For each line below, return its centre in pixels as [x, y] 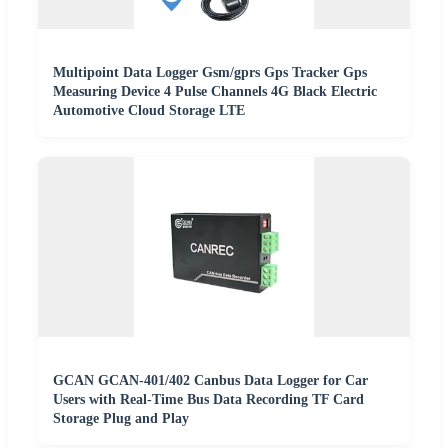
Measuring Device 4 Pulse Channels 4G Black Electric [215, 91]
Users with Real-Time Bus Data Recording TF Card [208, 399]
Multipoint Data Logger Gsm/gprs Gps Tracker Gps [210, 72]
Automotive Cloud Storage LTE [149, 110]
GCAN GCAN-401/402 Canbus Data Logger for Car [210, 380]
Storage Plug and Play [121, 418]
